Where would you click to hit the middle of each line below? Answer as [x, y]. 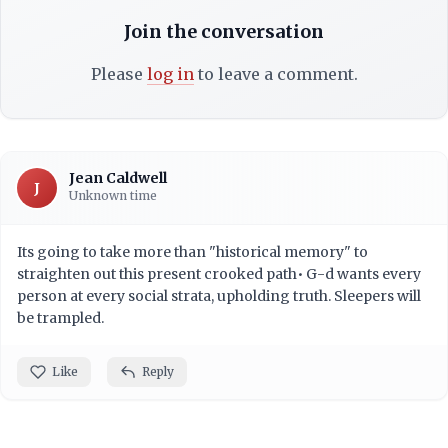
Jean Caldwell [118, 178]
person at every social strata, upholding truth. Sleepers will [219, 296]
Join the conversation [224, 32]
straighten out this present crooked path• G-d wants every [219, 274]
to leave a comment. [275, 74]
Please [118, 74]
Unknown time [113, 196]
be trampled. [60, 318]
